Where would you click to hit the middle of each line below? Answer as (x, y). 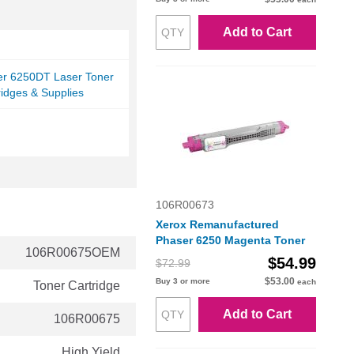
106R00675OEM (73, 253)
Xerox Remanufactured (217, 225)
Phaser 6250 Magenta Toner (230, 241)
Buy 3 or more (183, 281)
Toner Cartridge (77, 286)
